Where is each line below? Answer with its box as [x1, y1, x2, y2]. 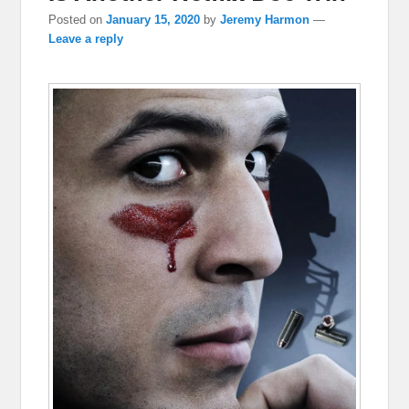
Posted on [48, 12, 107, 26]
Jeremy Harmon [220, 12, 310, 26]
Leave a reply [48, 31, 124, 46]
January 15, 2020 [106, 12, 201, 26]
